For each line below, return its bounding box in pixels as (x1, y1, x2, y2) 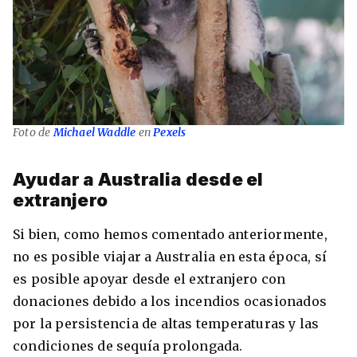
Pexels (153, 124, 186, 139)
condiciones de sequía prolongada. (13, 338, 246, 355)
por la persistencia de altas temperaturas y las (13, 316, 320, 332)
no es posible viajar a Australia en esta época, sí (13, 249, 328, 265)
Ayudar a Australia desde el (13, 169, 264, 190)
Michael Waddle (53, 124, 136, 139)
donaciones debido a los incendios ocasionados (13, 293, 328, 310)
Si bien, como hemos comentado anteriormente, (13, 226, 328, 243)
